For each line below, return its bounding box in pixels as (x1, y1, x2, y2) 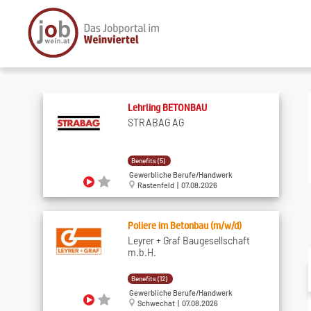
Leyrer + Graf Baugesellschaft (127, 234, 250, 246)
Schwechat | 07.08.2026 (134, 299, 218, 308)
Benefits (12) (131, 274, 167, 283)
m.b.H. (127, 246, 156, 258)
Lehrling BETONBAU (127, 101, 207, 113)
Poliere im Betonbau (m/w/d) (127, 219, 242, 231)
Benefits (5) (131, 155, 165, 165)
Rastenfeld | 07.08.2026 (134, 180, 217, 190)
